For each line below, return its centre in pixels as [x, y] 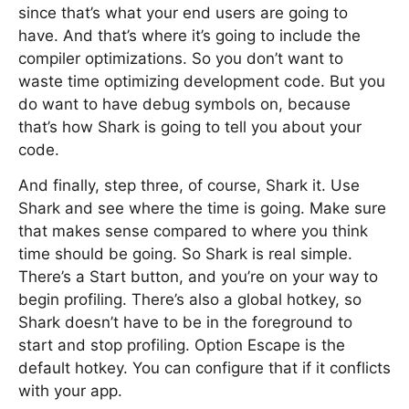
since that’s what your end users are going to [183, 13]
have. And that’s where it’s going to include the [189, 36]
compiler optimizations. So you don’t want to [181, 58]
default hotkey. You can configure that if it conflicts [204, 368]
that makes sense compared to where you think [193, 231]
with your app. [70, 391]
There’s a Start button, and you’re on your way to [198, 277]
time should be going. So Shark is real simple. [185, 254]
